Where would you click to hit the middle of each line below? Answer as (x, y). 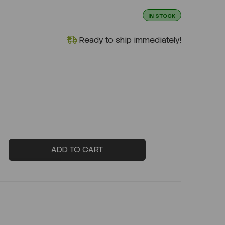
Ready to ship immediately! (129, 40)
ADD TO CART (77, 149)
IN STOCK (162, 15)
